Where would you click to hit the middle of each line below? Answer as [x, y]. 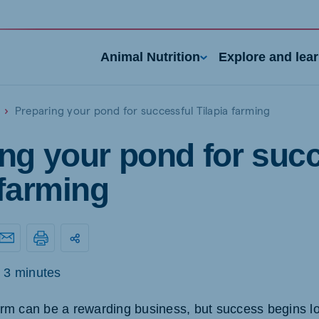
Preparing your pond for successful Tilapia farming [142, 110]
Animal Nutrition [151, 57]
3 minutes [32, 273]
